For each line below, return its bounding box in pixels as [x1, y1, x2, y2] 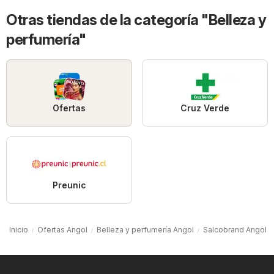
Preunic [52, 180, 86, 191]
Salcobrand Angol [203, 225, 267, 235]
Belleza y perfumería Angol [97, 225, 194, 235]
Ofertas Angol [37, 225, 87, 235]
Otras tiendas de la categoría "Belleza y [6, 11, 266, 29]
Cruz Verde [180, 103, 229, 114]
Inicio [9, 225, 28, 235]
